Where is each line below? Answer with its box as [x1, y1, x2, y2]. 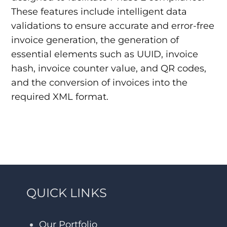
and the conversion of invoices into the [11, 77, 188, 88]
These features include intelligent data [11, 6, 187, 17]
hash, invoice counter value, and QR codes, [11, 62, 207, 74]
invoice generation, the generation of [11, 34, 179, 46]
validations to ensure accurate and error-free [11, 20, 215, 31]
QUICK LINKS [26, 185, 107, 200]
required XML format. [11, 91, 109, 102]
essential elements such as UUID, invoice [11, 48, 199, 60]
